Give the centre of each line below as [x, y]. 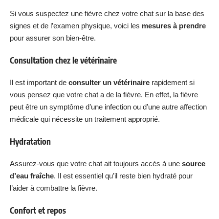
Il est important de [39, 82]
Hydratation [30, 141]
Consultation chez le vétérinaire [63, 60]
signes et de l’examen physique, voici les [76, 26]
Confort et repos [38, 210]
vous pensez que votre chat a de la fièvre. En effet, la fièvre [104, 95]
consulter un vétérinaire [109, 82]
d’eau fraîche [32, 176]
